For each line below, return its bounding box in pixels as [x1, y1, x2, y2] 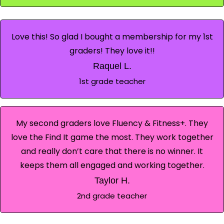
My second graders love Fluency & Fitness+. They [16, 117, 208, 129]
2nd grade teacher [77, 190, 147, 201]
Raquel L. [92, 60, 131, 71]
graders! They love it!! [69, 44, 155, 56]
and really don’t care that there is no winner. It [21, 145, 203, 157]
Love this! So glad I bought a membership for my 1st [11, 30, 213, 42]
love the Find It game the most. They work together [10, 131, 213, 143]
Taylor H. [94, 175, 130, 185]
